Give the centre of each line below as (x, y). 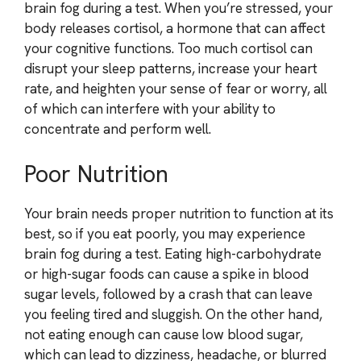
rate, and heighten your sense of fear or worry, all (176, 89)
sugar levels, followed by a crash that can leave (168, 294)
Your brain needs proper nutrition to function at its (179, 213)
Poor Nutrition (96, 174)
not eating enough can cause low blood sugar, (164, 334)
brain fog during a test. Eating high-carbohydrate (173, 253)
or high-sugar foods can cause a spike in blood (166, 274)
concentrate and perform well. (118, 129)
